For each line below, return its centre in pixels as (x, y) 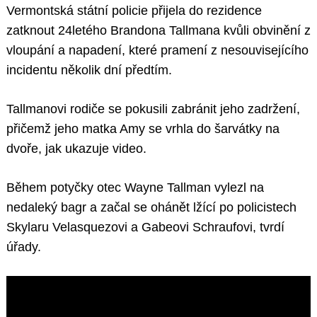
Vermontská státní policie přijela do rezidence (134, 11)
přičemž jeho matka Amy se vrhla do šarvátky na (143, 129)
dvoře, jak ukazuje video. (76, 149)
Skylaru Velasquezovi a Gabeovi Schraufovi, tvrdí (145, 227)
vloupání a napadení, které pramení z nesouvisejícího (157, 51)
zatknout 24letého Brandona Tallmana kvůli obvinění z (158, 31)
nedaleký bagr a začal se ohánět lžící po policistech (151, 208)
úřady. (24, 247)
